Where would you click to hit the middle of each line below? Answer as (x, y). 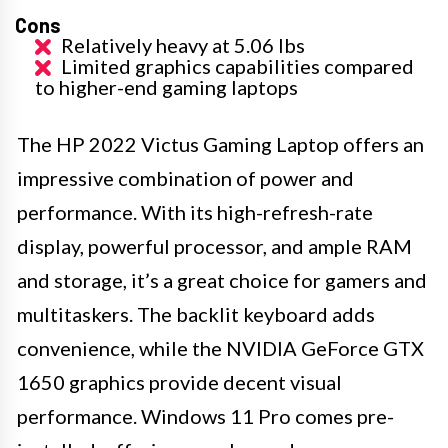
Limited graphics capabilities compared (237, 65)
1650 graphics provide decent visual (179, 381)
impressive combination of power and (185, 177)
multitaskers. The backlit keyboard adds (196, 313)
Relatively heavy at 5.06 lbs (183, 44)
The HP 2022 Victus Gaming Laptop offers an (220, 143)
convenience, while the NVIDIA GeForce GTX (220, 347)
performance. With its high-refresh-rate (195, 211)
